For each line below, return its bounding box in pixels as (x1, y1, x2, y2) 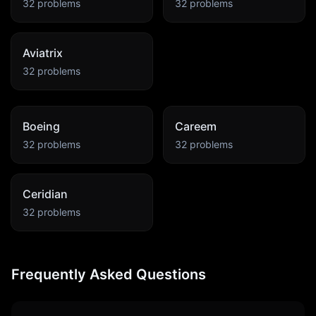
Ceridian (23, 187, 68, 201)
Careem (175, 119, 217, 133)
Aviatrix (23, 46, 63, 60)
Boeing (23, 119, 60, 133)
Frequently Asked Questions (11, 266, 206, 283)
